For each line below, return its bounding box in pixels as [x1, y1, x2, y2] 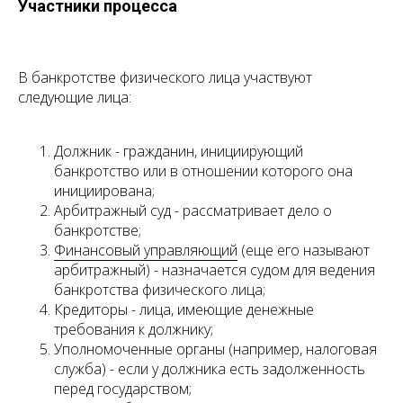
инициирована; [54, 181, 155, 201]
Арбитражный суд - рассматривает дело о [54, 201, 332, 221]
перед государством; [54, 379, 192, 399]
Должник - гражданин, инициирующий [54, 141, 303, 162]
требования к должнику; [54, 319, 213, 340]
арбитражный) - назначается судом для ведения [54, 260, 375, 281]
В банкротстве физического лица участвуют [18, 67, 312, 88]
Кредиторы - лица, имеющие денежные [54, 300, 314, 320]
